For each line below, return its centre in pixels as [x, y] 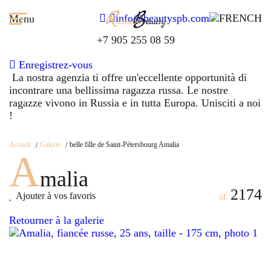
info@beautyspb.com [162, 18]
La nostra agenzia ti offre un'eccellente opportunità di [128, 77]
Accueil [20, 145]
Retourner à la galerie [57, 220]
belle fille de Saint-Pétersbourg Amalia [124, 145]
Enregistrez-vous [54, 65]
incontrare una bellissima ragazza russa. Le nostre [119, 90]
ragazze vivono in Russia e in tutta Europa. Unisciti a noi [135, 103]
